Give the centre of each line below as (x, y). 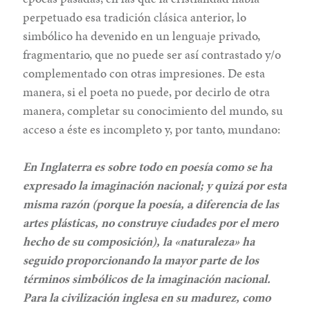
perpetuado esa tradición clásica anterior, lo (135, 17)
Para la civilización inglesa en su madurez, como (147, 297)
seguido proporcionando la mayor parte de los (141, 259)
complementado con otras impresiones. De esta (144, 73)
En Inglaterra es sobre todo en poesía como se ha (148, 166)
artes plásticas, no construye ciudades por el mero (151, 222)
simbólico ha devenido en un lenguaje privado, (142, 35)
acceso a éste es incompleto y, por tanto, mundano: (152, 129)
